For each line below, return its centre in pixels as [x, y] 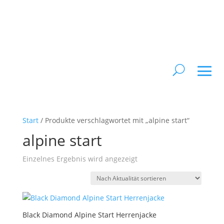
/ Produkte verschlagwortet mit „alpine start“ [114, 120]
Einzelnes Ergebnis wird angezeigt [80, 159]
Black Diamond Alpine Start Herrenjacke [89, 215]
